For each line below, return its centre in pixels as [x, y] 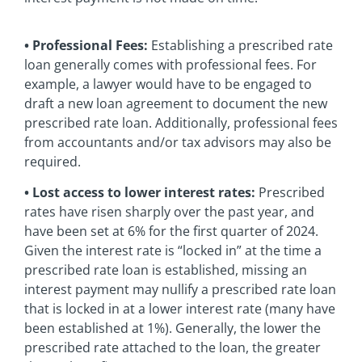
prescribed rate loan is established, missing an [166, 270]
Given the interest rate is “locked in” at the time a [173, 251]
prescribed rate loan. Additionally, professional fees [181, 122]
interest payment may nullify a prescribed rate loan [180, 290]
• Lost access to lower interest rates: [140, 193]
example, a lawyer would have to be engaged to [168, 84]
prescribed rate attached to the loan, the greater [173, 348]
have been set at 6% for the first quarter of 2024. [171, 232]
